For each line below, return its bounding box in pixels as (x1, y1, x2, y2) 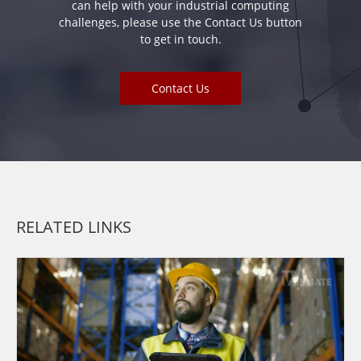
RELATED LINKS (16, 216, 132, 239)
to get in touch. (139, 31, 222, 48)
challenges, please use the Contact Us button (59, 15, 302, 31)
